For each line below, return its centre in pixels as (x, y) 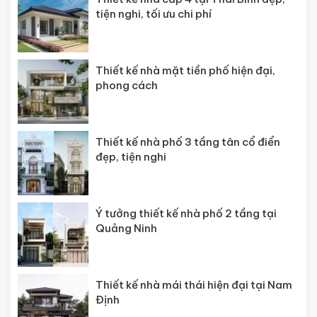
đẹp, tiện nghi (131, 156)
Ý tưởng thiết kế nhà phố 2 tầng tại (186, 213)
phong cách (127, 85)
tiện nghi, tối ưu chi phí (154, 13)
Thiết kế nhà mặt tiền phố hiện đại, (185, 70)
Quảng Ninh (126, 228)
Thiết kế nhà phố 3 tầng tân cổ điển (188, 142)
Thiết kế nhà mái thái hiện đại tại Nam (194, 284)
